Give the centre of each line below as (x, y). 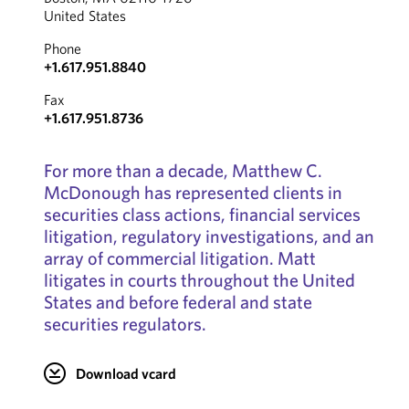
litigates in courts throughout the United (199, 280)
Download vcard (126, 373)
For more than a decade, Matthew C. (183, 170)
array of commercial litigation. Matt (179, 258)
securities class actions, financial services (202, 214)
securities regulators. (125, 324)
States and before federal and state (178, 302)
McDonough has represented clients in (193, 192)
